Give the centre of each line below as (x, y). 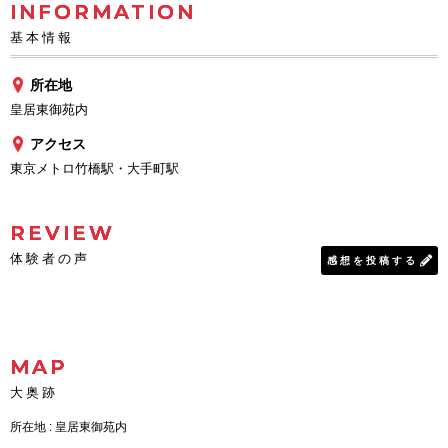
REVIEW (62, 233)
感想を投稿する (372, 260)
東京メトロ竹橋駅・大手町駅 (94, 168)
